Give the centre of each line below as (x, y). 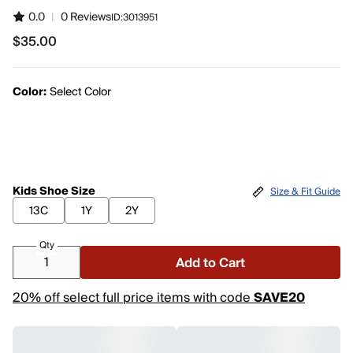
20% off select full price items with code (133, 298)
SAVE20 (279, 298)
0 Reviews (86, 17)
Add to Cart (210, 263)
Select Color (80, 92)
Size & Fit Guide (305, 191)
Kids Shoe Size (54, 191)
